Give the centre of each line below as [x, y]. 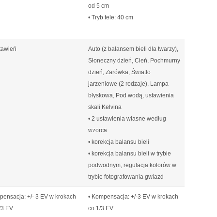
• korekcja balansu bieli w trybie [130, 154]
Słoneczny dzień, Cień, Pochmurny [134, 61]
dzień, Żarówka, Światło [119, 72]
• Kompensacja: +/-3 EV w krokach [133, 197]
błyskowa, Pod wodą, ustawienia [131, 95]
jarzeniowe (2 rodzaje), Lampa [128, 84]
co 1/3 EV [101, 208]
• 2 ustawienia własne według [127, 119]
